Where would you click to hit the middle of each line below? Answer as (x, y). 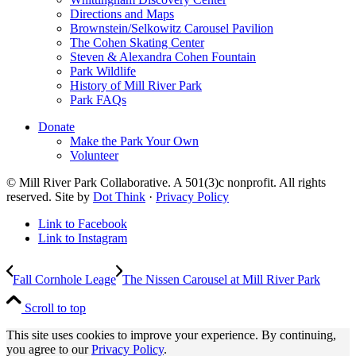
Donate (56, 127)
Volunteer (94, 156)
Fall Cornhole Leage (64, 280)
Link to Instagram (83, 238)
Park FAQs (98, 100)
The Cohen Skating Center (137, 43)
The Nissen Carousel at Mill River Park (221, 280)
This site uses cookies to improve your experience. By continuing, (171, 335)
